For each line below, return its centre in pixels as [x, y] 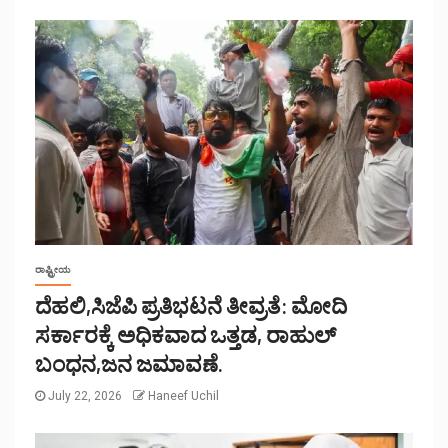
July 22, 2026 [85, 396]
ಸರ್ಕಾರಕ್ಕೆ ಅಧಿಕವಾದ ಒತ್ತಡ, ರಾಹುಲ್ [185, 334]
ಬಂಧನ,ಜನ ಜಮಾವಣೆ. [129, 363]
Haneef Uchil [183, 396]
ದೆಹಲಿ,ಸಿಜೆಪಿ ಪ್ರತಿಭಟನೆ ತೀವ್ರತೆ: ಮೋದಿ [191, 305]
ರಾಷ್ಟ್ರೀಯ [53, 270]
